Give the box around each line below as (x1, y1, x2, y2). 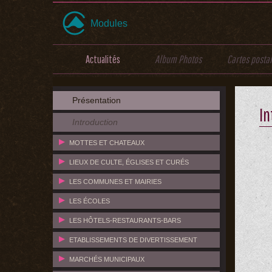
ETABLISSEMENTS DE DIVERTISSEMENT (69, 236, 197, 243)
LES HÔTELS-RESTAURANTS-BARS (69, 217, 181, 224)
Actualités (85, 53, 120, 66)
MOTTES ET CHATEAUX (69, 139, 144, 146)
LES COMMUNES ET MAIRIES (69, 178, 161, 185)
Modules (90, 18, 127, 29)
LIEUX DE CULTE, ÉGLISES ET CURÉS (69, 158, 189, 166)
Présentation (72, 95, 121, 105)
